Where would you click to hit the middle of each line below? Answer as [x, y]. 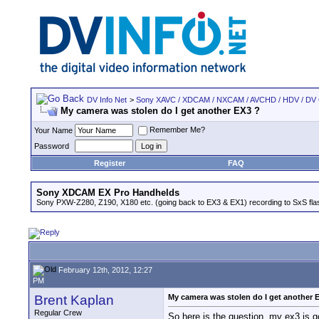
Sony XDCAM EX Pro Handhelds [108, 193]
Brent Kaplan [74, 300]
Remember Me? [177, 130]
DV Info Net [107, 100]
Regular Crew [58, 313]
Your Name [53, 130]
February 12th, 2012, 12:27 [104, 270]
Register [110, 163]
